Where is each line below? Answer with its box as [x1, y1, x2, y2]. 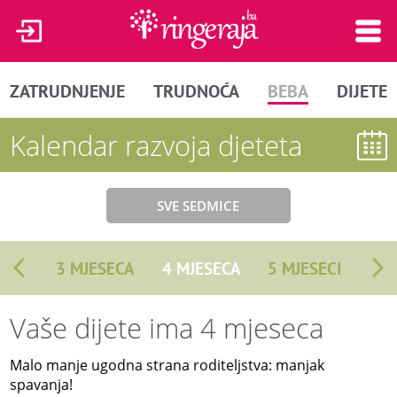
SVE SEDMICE [157, 196, 240, 214]
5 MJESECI [268, 256, 342, 279]
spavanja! [10, 374, 74, 394]
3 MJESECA [55, 256, 135, 279]
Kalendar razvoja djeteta [10, 125, 303, 164]
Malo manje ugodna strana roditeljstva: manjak [10, 354, 325, 375]
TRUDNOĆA [153, 80, 240, 102]
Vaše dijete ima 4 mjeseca [10, 307, 324, 346]
